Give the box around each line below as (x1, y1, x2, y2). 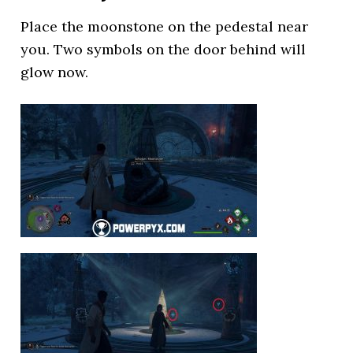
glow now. (20, 63, 89, 81)
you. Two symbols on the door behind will (20, 40, 307, 58)
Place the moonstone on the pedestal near (20, 17, 309, 35)
